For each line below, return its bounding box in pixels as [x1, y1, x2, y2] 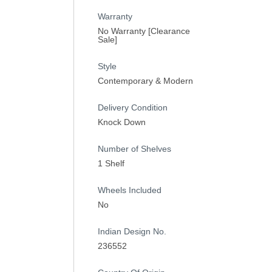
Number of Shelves [97, 143, 171, 154]
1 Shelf [97, 158, 124, 168]
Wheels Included [97, 185, 161, 195]
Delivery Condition [97, 102, 168, 112]
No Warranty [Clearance [97, 25, 190, 36]
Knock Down [97, 117, 146, 127]
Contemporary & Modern [97, 75, 193, 86]
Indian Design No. [97, 226, 166, 236]
